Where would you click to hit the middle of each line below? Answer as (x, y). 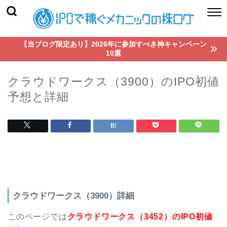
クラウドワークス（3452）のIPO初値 (140, 216)
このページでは (37, 216)
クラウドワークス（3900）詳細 (73, 196)
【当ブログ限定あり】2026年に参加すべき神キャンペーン (113, 44)
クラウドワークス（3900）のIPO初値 (113, 81)
